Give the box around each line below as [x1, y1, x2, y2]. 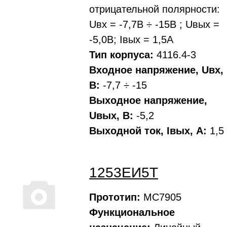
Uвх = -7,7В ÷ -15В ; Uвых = [89, 19, 219, 30]
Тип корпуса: [89, 49, 154, 60]
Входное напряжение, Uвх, [89, 64, 223, 75]
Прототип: [89, 192, 140, 203]
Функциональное [89, 207, 175, 218]
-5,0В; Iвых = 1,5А [89, 34, 173, 45]
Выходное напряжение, [89, 95, 207, 106]
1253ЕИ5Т [89, 165, 158, 180]
